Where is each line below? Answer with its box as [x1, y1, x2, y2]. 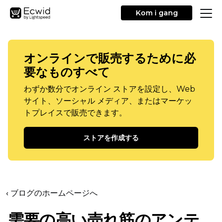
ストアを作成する [83, 133, 139, 142]
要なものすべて [24, 65, 110, 79]
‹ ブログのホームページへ [6, 188, 98, 198]
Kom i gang [135, 8, 178, 17]
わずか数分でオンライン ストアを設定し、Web [24, 84, 195, 94]
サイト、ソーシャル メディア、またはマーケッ [24, 96, 192, 106]
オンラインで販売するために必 [24, 51, 196, 65]
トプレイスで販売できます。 [24, 108, 127, 117]
